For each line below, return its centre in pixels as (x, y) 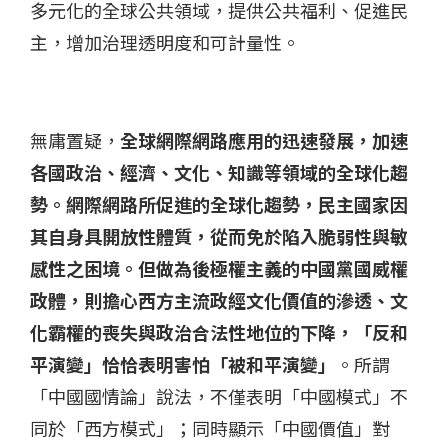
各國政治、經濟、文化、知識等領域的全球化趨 (219, 171)
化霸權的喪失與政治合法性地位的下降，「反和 (219, 331)
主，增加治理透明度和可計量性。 (165, 41)
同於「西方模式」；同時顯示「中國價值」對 (210, 427)
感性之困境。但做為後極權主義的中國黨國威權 (219, 267)
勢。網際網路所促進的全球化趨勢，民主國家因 (219, 203)
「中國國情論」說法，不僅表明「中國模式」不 (219, 395)
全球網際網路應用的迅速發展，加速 (264, 139)
